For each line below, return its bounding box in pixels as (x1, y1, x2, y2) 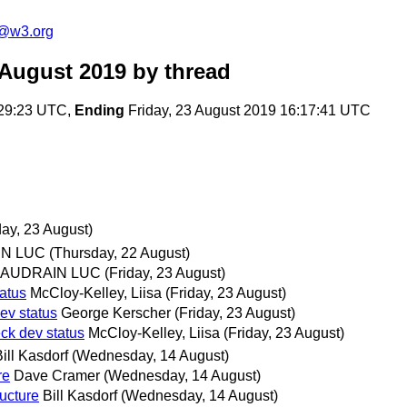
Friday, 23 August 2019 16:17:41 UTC (124, 103, 371, 119)
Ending (74, 103, 124, 119)
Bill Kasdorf (43, 387, 117, 403)
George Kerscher (61, 304, 171, 321)
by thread (126, 59, 231, 84)
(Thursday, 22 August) (49, 244, 190, 261)
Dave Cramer (14, 367, 100, 383)
